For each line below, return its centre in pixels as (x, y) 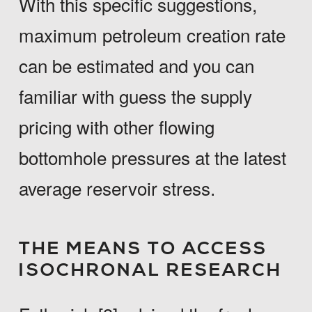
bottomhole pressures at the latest (152, 157)
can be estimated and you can (136, 65)
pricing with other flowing (116, 127)
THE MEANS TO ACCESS (143, 249)
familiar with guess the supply (135, 96)
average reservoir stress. (117, 188)
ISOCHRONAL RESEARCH (150, 271)
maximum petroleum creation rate (152, 35)
